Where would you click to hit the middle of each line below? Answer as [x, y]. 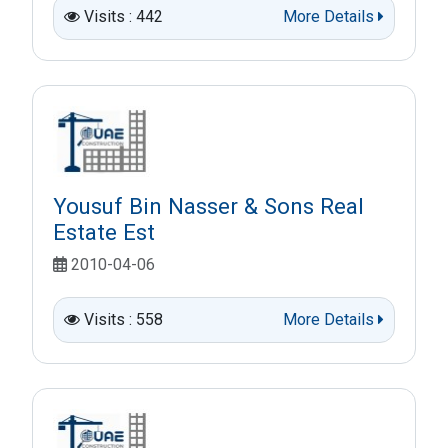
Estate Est [104, 231]
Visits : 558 [123, 319]
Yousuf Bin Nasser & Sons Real [208, 205]
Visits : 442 [123, 16]
